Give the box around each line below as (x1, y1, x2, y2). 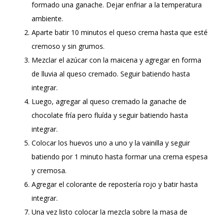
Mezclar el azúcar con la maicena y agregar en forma (32, 55, 201, 65)
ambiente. (32, 13, 65, 23)
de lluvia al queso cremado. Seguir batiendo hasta (32, 69, 190, 78)
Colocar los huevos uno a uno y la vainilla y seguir (32, 138, 190, 147)
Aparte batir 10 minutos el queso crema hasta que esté (32, 27, 208, 37)
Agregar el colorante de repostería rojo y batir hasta (32, 179, 198, 189)
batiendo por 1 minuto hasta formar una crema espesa (32, 151, 208, 161)
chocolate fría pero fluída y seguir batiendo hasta (32, 110, 188, 120)
